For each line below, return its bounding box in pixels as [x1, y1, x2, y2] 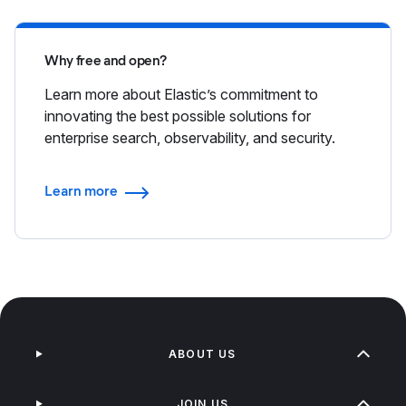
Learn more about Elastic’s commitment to [44, 84, 318, 103]
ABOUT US [169, 347, 237, 362]
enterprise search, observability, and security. [44, 128, 335, 147]
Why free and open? [44, 51, 167, 69]
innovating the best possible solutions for [44, 106, 311, 125]
